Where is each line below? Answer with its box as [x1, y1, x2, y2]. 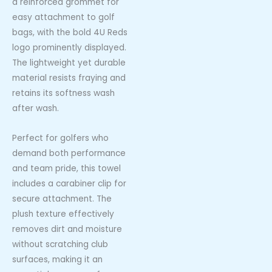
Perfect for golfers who [12, 132, 109, 144]
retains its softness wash [12, 87, 115, 100]
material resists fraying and [12, 72, 126, 84]
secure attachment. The [12, 193, 112, 205]
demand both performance [12, 148, 126, 160]
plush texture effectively [12, 208, 114, 220]
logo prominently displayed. [12, 42, 126, 54]
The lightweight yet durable [12, 57, 126, 69]
